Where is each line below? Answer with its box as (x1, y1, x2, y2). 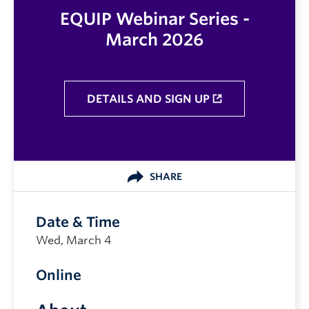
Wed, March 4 (36, 233, 111, 247)
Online (36, 266, 81, 283)
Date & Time (36, 213, 120, 230)
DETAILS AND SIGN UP (87, 92, 210, 106)
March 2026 (106, 29, 203, 50)
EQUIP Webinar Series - (59, 8, 250, 29)
